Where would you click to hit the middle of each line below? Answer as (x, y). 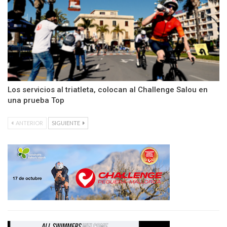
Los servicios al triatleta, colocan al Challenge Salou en (108, 89)
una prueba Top (36, 100)
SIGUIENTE (66, 123)
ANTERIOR (29, 123)
